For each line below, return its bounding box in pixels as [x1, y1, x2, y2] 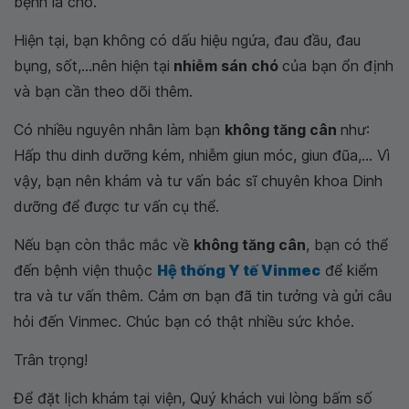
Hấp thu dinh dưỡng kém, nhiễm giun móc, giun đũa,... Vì [14, 146, 390, 164]
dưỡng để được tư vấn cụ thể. [14, 197, 219, 215]
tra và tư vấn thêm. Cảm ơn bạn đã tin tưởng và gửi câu [14, 287, 392, 305]
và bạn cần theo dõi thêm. [14, 82, 193, 100]
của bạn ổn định [282, 57, 393, 75]
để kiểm [320, 261, 378, 279]
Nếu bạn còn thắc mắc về [14, 236, 194, 254]
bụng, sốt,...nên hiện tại [14, 57, 170, 75]
